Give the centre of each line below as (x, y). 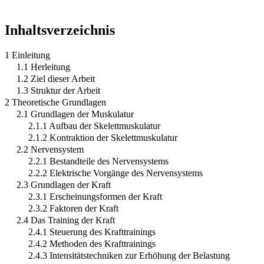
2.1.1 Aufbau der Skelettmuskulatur (94, 126)
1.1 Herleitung (43, 67)
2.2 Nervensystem (50, 149)
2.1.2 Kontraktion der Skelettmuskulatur (103, 137)
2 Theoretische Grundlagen (55, 102)
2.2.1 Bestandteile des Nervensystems (98, 161)
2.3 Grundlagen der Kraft (64, 184)
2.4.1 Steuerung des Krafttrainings (92, 232)
